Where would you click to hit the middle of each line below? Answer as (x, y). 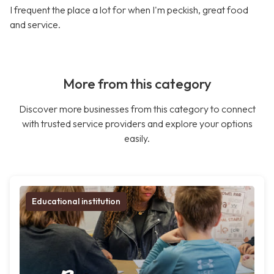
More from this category (137, 84)
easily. (137, 139)
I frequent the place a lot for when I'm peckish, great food (129, 10)
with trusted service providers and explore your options (137, 124)
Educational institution (76, 202)
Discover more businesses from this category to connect (137, 109)
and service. (35, 25)
